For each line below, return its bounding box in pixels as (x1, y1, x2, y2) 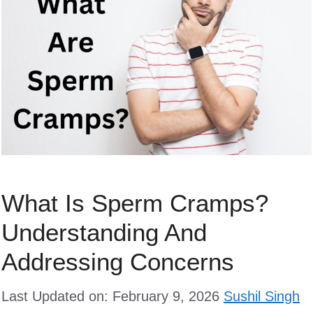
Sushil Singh (224, 288, 300, 304)
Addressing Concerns (1, 247, 234, 275)
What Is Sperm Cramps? (1, 189, 268, 217)
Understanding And (1, 218, 207, 246)
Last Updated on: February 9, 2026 (1, 288, 219, 304)
